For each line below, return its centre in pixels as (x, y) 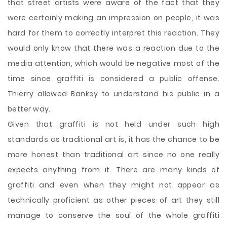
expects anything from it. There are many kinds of (113, 170)
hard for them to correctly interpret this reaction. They (113, 33)
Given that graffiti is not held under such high (113, 124)
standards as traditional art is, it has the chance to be (113, 139)
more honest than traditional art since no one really (113, 155)
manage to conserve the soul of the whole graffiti (113, 215)
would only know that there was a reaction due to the (113, 48)
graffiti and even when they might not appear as (113, 185)
